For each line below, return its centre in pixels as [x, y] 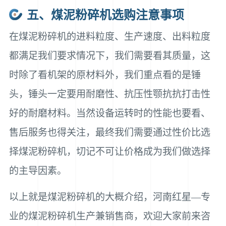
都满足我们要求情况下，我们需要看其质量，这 [109, 55]
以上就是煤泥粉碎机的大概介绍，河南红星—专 [109, 197]
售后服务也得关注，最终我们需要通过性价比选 [109, 132]
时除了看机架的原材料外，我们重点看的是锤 [105, 75]
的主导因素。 [38, 171]
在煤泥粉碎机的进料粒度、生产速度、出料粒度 [109, 36]
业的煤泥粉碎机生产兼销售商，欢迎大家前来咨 [109, 216]
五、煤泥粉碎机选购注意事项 [105, 15]
